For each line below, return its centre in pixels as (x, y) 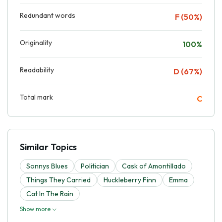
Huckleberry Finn (130, 180)
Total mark (36, 97)
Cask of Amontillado (154, 166)
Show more (36, 209)
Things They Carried (58, 180)
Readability (37, 70)
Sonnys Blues (47, 166)
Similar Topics (48, 147)
